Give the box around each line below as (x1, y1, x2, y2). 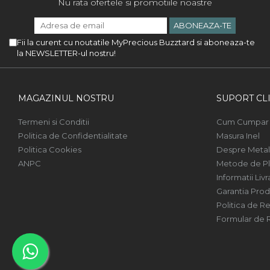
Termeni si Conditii (18, 117, 89, 127)
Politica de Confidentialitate (18, 131, 128, 140)
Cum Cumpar (216, 117, 269, 127)
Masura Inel (216, 131, 260, 140)
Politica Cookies (18, 145, 81, 154)
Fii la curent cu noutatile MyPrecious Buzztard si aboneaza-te (17, 37, 255, 47)
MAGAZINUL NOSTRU (18, 93, 114, 104)
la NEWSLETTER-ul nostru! (17, 48, 116, 58)
